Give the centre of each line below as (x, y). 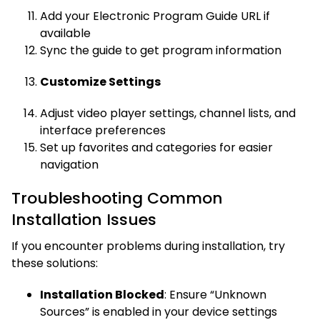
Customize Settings (100, 81)
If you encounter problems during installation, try (148, 246)
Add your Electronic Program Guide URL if (155, 16)
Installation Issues (84, 219)
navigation (69, 164)
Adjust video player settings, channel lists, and (168, 113)
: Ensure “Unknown (215, 294)
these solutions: (55, 263)
